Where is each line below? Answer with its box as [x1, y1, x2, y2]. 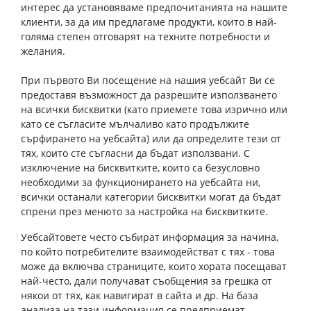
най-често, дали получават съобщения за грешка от [21, 274, 272, 287]
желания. [21, 44, 65, 58]
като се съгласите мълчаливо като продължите [21, 117, 249, 131]
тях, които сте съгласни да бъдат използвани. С [21, 146, 250, 160]
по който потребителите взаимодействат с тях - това [21, 245, 275, 258]
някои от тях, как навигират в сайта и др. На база [21, 289, 258, 302]
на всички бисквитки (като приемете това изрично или [21, 103, 287, 116]
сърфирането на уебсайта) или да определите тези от [21, 132, 281, 145]
